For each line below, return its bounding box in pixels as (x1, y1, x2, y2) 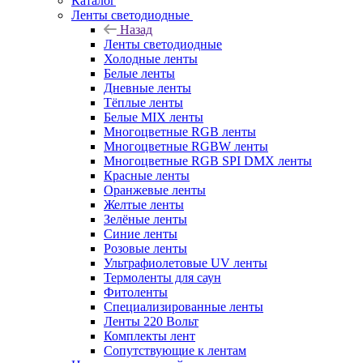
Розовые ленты (104, 241, 187, 255)
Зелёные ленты (104, 211, 187, 226)
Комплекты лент (104, 328, 195, 343)
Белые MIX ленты (104, 109, 203, 124)
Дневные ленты (104, 80, 191, 95)
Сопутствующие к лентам (104, 343, 246, 357)
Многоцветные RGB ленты (104, 124, 256, 139)
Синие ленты (104, 226, 177, 241)
